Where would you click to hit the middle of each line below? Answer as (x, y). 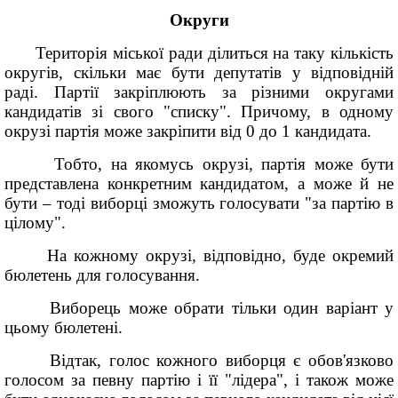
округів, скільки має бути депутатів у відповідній (199, 72)
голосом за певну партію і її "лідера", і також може (199, 380)
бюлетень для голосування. (102, 275)
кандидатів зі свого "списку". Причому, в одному (199, 111)
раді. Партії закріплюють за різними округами (199, 92)
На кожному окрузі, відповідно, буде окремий (199, 255)
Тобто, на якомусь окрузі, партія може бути (199, 164)
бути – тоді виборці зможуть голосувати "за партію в (199, 203)
